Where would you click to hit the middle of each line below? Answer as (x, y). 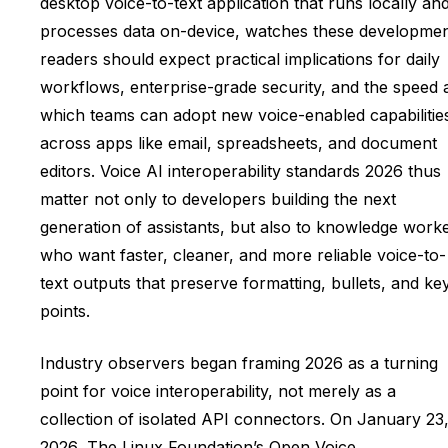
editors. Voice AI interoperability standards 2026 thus (240, 170)
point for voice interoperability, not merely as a (218, 390)
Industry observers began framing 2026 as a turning (239, 362)
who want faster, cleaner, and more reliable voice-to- (243, 254)
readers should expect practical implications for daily (240, 58)
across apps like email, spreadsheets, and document (238, 142)
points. (65, 310)
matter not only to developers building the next (218, 198)
